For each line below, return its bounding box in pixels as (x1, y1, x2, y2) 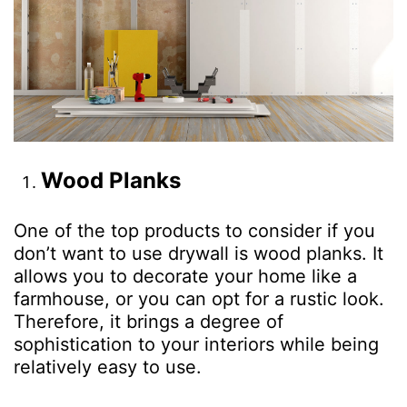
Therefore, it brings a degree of (14, 311, 283, 333)
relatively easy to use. (14, 356, 202, 379)
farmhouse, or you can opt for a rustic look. (14, 288, 384, 311)
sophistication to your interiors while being (14, 333, 379, 356)
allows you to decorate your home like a (14, 265, 357, 288)
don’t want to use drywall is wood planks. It (14, 243, 383, 265)
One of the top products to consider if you (14, 220, 375, 243)
